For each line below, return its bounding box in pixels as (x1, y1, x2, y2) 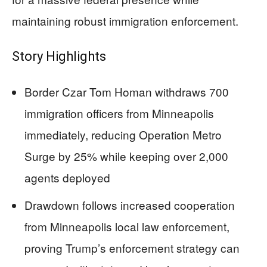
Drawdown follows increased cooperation (24, 197, 235, 213)
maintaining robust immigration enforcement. (12, 13, 238, 29)
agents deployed (24, 169, 110, 186)
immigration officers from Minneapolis (24, 105, 214, 122)
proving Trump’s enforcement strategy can (24, 240, 240, 256)
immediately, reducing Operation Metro (24, 126, 222, 143)
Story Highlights (12, 49, 106, 64)
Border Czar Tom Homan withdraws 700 (24, 83, 229, 100)
